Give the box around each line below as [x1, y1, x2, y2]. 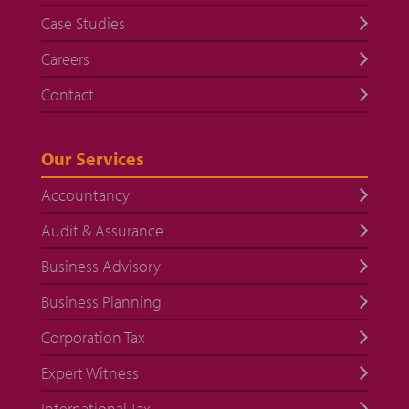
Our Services [40, 147, 144, 170]
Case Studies [40, 13, 125, 34]
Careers [40, 48, 89, 69]
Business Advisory [40, 256, 161, 277]
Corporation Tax [40, 327, 145, 348]
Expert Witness [40, 362, 139, 383]
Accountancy [40, 184, 130, 205]
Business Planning [40, 291, 162, 312]
